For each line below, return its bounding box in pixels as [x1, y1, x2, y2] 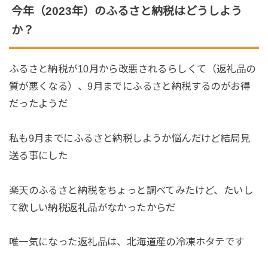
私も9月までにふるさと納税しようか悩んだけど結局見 [8, 132, 251, 144]
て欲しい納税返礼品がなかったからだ [8, 202, 176, 213]
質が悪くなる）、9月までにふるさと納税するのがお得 [8, 80, 251, 92]
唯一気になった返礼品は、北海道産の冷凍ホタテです [8, 236, 245, 248]
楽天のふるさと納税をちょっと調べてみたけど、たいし [8, 184, 254, 196]
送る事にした [8, 150, 68, 161]
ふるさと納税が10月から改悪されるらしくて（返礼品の [8, 63, 256, 74]
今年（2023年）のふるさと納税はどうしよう [11, 4, 242, 17]
